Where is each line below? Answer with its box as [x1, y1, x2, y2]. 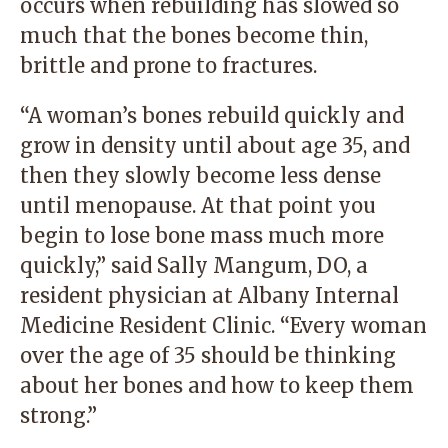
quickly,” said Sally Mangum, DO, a [20, 253, 368, 278]
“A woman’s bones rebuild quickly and [20, 103, 404, 128]
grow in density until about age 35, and [20, 133, 410, 158]
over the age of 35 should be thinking [20, 343, 396, 368]
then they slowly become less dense [20, 163, 381, 188]
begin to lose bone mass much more [20, 223, 384, 248]
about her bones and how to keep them [20, 373, 414, 398]
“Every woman [275, 313, 427, 338]
